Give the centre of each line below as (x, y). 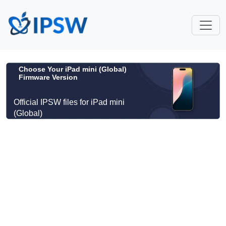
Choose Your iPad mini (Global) (73, 69)
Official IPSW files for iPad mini (69, 102)
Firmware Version (48, 77)
